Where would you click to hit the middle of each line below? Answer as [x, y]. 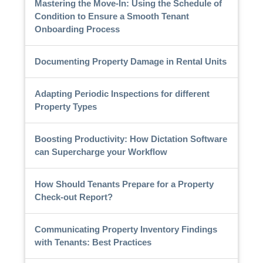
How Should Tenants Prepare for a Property [124, 184]
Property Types [65, 106]
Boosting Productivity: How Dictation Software [131, 139]
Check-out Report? [73, 197]
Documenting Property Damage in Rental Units [130, 61]
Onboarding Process [77, 29]
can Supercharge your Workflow [101, 151]
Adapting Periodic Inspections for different [122, 93]
